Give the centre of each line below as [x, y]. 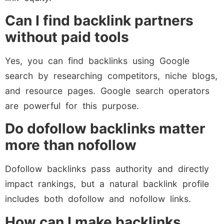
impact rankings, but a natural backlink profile [107, 184]
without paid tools [67, 37]
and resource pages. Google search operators [107, 91]
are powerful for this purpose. [72, 106]
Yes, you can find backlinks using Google [97, 61]
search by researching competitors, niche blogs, [111, 76]
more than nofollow [71, 145]
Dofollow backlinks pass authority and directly [107, 169]
